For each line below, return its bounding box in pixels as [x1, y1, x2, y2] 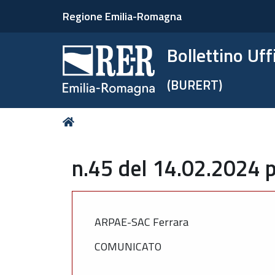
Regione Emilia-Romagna [63, 8, 182, 25]
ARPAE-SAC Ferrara [95, 213, 188, 230]
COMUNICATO [95, 238, 161, 255]
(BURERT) [167, 75, 223, 95]
